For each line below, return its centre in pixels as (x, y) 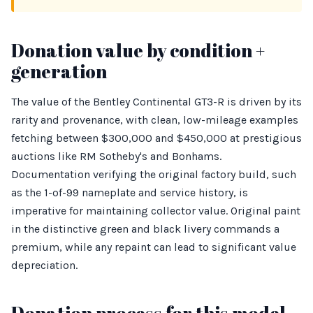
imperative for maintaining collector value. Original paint (156, 211)
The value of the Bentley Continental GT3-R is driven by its (156, 102)
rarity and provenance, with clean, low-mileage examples (155, 120)
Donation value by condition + (138, 50)
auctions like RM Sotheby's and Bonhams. (116, 156)
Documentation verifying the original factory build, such (154, 174)
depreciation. (44, 265)
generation (59, 71)
